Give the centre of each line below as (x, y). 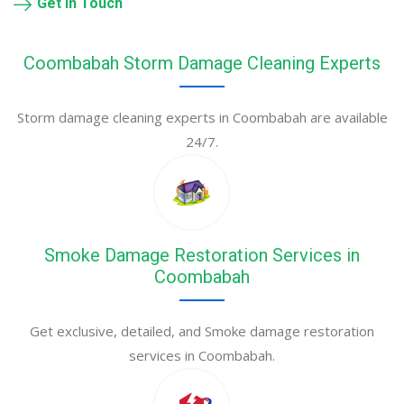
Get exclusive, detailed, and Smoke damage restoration (202, 331)
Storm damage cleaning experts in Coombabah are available (202, 118)
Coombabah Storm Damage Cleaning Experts (202, 64)
